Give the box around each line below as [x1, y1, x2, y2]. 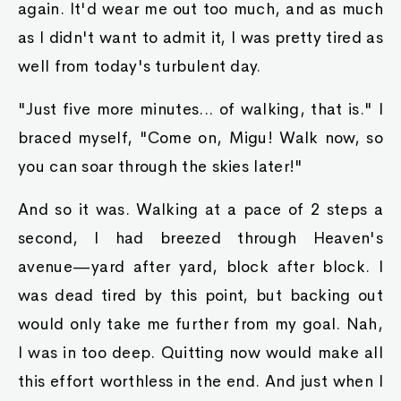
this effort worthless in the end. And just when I [18, 371, 383, 391]
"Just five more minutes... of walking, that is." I [18, 99, 383, 119]
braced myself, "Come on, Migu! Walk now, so [18, 128, 383, 148]
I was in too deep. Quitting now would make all [18, 343, 383, 363]
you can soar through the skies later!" [18, 157, 303, 176]
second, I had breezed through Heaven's [18, 228, 383, 248]
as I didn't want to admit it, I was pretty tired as [18, 28, 383, 47]
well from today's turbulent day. [18, 56, 261, 76]
